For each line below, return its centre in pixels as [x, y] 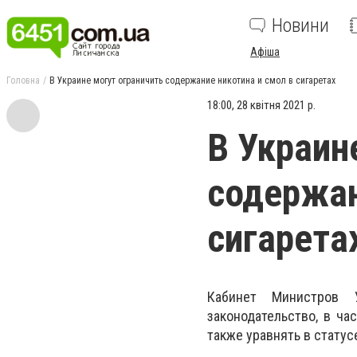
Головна [23, 80]
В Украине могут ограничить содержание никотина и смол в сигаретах [192, 80]
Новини [300, 25]
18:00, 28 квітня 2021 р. [261, 105]
